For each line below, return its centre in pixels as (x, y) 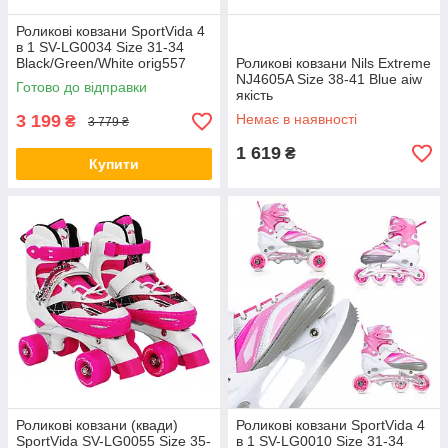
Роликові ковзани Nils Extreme (333, 63)
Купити (114, 164)
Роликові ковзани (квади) (97, 425)
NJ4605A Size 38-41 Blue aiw (329, 79)
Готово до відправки (81, 87)
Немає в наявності (296, 119)
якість (254, 95)
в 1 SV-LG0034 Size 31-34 (100, 47)
